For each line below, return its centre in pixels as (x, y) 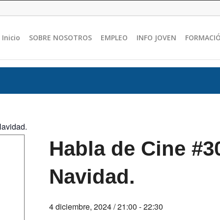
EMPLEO (114, 38)
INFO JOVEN (157, 38)
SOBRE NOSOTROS (61, 38)
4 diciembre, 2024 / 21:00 (93, 206)
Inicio (11, 38)
